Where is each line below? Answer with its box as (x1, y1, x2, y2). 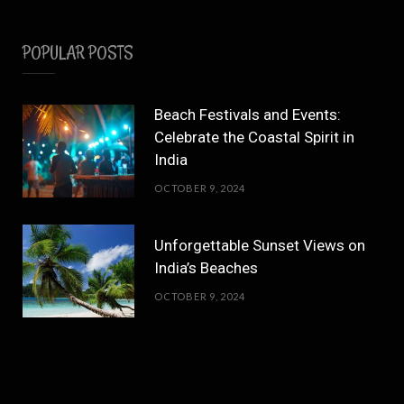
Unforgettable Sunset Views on (154, 236, 365, 255)
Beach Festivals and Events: (154, 105, 341, 124)
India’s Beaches (154, 259, 258, 278)
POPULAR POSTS (23, 41, 133, 64)
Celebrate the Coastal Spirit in (154, 127, 354, 146)
